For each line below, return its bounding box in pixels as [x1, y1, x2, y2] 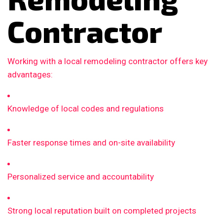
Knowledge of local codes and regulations [7, 104, 164, 114]
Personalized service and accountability [7, 172, 154, 182]
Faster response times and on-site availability [7, 138, 175, 148]
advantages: [7, 70, 53, 80]
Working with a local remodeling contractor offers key [7, 56, 208, 67]
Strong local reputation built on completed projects [7, 206, 196, 216]
